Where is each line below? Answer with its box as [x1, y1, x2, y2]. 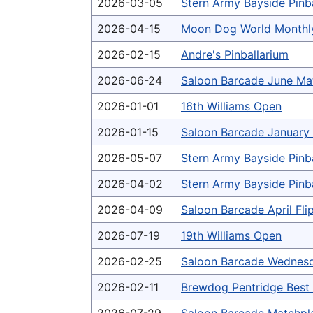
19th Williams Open [181, 228, 282, 243]
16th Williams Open [181, 99, 282, 114]
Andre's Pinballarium [181, 48, 289, 62]
